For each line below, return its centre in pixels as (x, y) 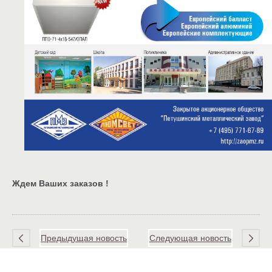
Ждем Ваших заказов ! (60, 184)
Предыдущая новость (84, 238)
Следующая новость (190, 238)
